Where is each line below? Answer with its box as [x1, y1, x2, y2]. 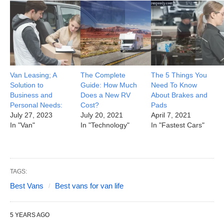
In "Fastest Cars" [151, 121, 205, 129]
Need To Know [151, 81, 197, 89]
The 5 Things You [151, 71, 207, 79]
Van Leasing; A [10, 71, 56, 79]
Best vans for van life [55, 181, 123, 190]
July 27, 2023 [10, 111, 52, 119]
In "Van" [10, 121, 35, 129]
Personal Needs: [10, 101, 62, 109]
